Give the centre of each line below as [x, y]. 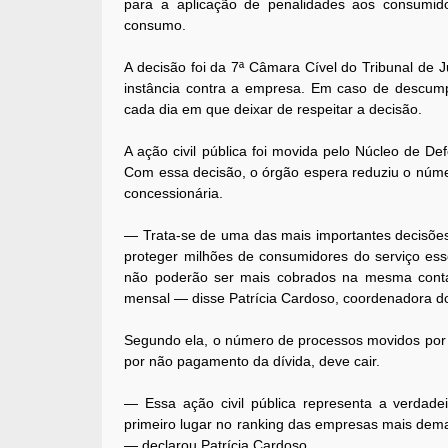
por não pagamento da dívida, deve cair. [252, 361]
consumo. [155, 25]
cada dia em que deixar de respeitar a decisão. [273, 109]
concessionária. [174, 193]
